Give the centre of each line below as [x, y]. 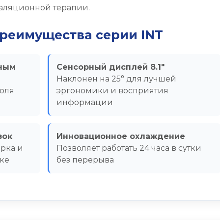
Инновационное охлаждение [121, 136]
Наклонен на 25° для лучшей [116, 79]
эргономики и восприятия [112, 91]
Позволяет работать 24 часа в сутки [129, 148]
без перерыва [85, 160]
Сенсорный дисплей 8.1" [110, 67]
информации [84, 102]
